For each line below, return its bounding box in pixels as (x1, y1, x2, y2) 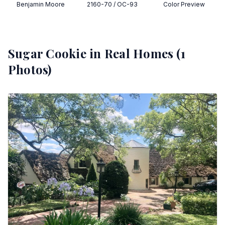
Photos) (8, 61, 52, 77)
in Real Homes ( (86, 45, 181, 61)
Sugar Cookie (8, 45, 86, 61)
